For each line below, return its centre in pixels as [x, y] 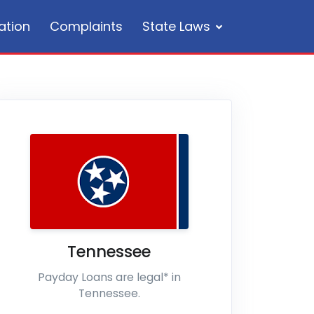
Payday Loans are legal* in [109, 277]
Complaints [86, 26]
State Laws [176, 26]
